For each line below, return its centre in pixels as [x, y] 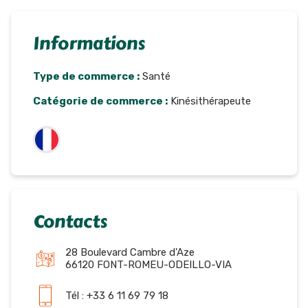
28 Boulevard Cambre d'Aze [130, 252]
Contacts [70, 221]
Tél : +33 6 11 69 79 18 [117, 295]
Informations [89, 43]
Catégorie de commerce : [100, 101]
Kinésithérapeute [209, 101]
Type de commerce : [86, 76]
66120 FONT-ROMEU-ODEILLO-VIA [148, 264]
